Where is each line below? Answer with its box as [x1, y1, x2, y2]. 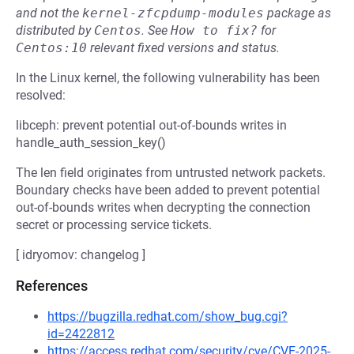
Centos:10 [16, 40, 87, 55]
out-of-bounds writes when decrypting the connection [16, 200, 311, 215]
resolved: [16, 88, 66, 103]
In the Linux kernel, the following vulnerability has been [16, 70, 320, 85]
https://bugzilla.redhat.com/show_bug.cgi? [47, 309, 288, 324]
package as [264, 6, 331, 21]
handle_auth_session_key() [16, 135, 166, 150]
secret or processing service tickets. [16, 217, 212, 232]
